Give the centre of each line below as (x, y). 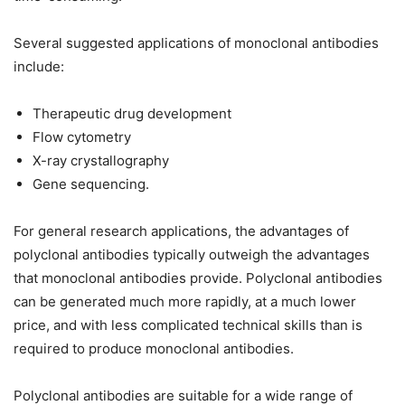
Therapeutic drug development (132, 114)
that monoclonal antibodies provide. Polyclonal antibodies (198, 278)
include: (39, 67)
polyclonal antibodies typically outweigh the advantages (192, 255)
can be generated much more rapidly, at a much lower (185, 302)
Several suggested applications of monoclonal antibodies (196, 43)
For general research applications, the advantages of (181, 231)
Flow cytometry (82, 137)
